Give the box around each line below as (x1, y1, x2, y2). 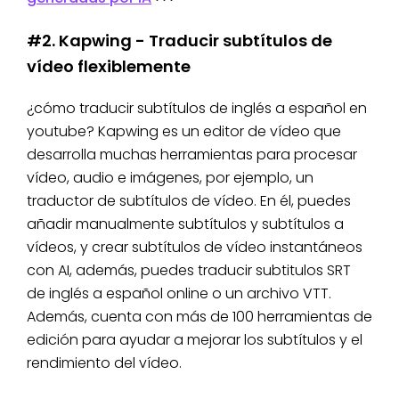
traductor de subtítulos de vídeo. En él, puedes (27, 191, 351, 212)
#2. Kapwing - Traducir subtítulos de (27, 29, 332, 53)
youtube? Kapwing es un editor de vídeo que (27, 121, 341, 142)
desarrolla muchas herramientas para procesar (27, 144, 357, 166)
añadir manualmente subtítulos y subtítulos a (27, 214, 344, 235)
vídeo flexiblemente (27, 55, 191, 78)
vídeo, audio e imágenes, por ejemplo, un (27, 167, 313, 189)
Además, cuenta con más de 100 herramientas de (27, 306, 372, 328)
